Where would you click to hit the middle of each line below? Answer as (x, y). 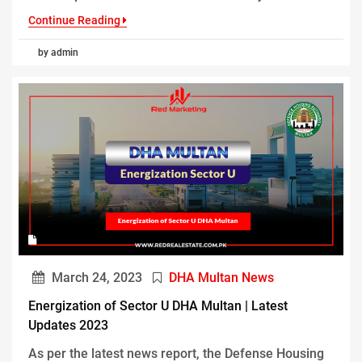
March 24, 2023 (95, 277)
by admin (58, 52)
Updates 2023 (68, 325)
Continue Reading (76, 20)
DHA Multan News (221, 277)
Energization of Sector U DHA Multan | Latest (158, 305)
